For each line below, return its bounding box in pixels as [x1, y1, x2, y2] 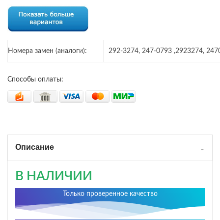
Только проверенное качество [62, 190, 158, 197]
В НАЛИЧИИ [15, 169, 92, 183]
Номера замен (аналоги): [8, 48, 87, 55]
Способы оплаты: [7, 76, 63, 83]
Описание [15, 142, 54, 151]
